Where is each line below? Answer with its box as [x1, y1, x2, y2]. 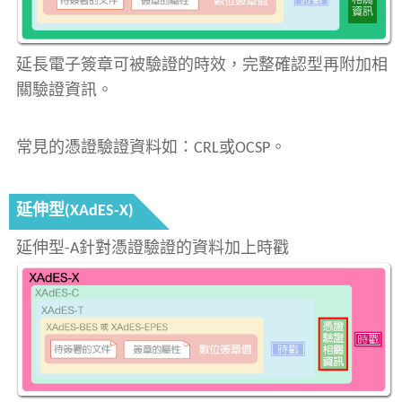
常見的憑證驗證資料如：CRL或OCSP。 [16, 140, 286, 158]
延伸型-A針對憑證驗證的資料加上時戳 [16, 240, 289, 258]
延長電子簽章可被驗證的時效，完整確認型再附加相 [16, 57, 388, 75]
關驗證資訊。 [16, 83, 113, 100]
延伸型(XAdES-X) [16, 203, 134, 221]
